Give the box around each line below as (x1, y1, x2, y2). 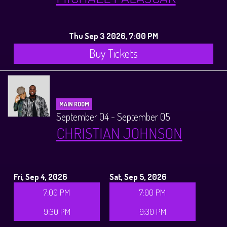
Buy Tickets (89, 46, 138, 61)
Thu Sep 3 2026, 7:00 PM (69, 30, 158, 42)
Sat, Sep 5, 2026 (109, 171, 167, 182)
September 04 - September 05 (56, 109, 170, 123)
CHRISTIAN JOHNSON (56, 123, 182, 142)
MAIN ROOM (59, 100, 89, 108)
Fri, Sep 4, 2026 (14, 171, 67, 182)
